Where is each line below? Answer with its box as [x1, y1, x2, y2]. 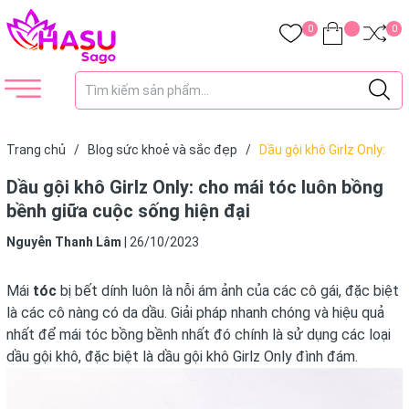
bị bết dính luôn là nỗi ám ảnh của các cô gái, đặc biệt [57, 282, 399, 299]
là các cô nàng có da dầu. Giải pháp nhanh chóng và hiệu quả [6, 304, 384, 321]
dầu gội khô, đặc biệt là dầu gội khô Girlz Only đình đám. [6, 348, 358, 365]
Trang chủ [6, 142, 66, 157]
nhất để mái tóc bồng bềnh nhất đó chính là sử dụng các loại [6, 326, 391, 343]
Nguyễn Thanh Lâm [6, 235, 121, 249]
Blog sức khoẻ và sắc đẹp [88, 142, 237, 157]
